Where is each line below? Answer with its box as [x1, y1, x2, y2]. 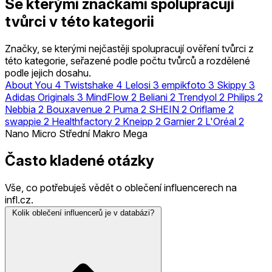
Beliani [139, 90, 168, 103]
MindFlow [86, 90, 129, 103]
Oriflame [189, 103, 226, 115]
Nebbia [5, 103, 36, 115]
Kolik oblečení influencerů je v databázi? [12, 208, 154, 217]
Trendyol [178, 90, 217, 103]
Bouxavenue [46, 103, 103, 115]
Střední [59, 127, 90, 140]
